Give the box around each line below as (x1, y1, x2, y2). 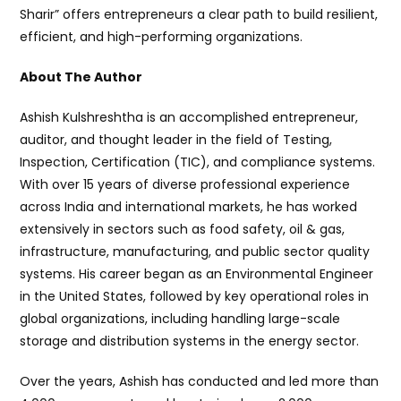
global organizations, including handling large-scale (20, 310, 341, 328)
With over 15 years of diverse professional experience (20, 175, 351, 193)
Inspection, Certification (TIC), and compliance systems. (20, 153, 376, 171)
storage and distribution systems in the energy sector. (20, 332, 360, 350)
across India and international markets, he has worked (20, 198, 358, 216)
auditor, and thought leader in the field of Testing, (20, 131, 333, 149)
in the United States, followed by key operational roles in (20, 287, 370, 305)
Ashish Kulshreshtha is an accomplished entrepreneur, (20, 108, 359, 126)
